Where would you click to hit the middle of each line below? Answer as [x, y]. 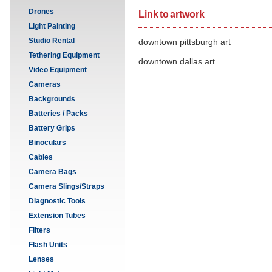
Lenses [41, 259]
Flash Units [48, 245]
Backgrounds [52, 99]
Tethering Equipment [64, 55]
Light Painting [52, 26]
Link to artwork [172, 14]
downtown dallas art [177, 62]
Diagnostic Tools [57, 201]
